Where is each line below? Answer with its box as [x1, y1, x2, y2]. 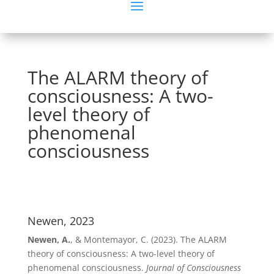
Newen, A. [27, 233, 70, 245]
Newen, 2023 [27, 213, 94, 228]
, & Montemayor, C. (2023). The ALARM [70, 233, 227, 245]
